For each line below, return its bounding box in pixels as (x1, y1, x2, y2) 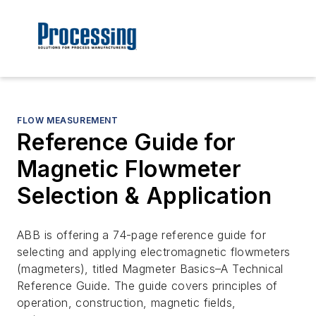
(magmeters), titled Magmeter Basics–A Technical (17, 262, 284, 276)
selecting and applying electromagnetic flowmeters (17, 245, 291, 260)
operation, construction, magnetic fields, (17, 296, 236, 310)
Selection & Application (17, 182, 272, 210)
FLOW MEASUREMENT (17, 115, 119, 126)
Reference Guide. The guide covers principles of (17, 279, 278, 293)
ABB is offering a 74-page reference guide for (17, 228, 266, 243)
